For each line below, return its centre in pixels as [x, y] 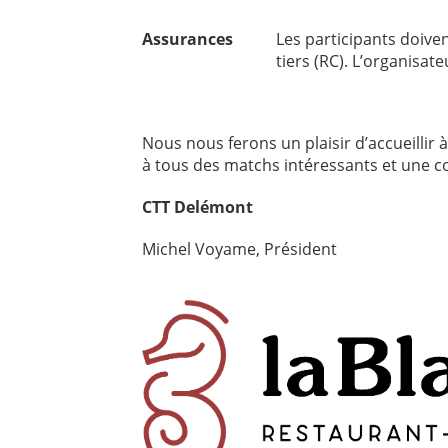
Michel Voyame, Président [239, 249]
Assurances [187, 39]
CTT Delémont [197, 207]
